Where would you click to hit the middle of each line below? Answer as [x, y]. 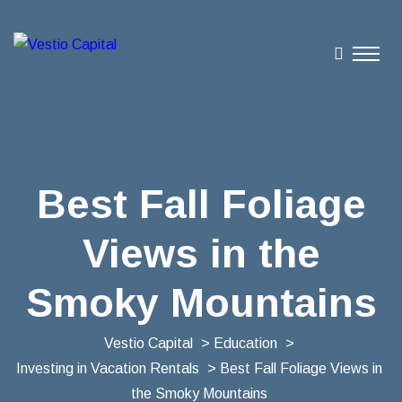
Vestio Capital [148, 343]
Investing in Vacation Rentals [107, 368]
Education [245, 343]
